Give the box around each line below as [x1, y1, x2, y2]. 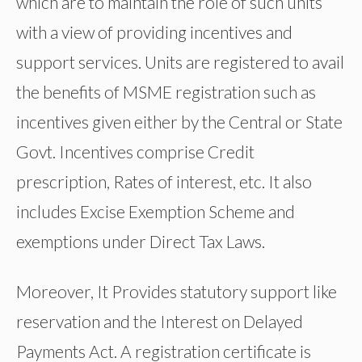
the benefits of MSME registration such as [16, 81, 316, 102]
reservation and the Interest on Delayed [16, 311, 303, 332]
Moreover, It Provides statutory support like [16, 281, 337, 302]
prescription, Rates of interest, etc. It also [16, 170, 312, 192]
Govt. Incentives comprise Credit [16, 141, 255, 162]
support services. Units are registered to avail [16, 51, 344, 72]
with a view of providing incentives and [16, 21, 293, 42]
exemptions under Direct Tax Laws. [16, 230, 265, 251]
